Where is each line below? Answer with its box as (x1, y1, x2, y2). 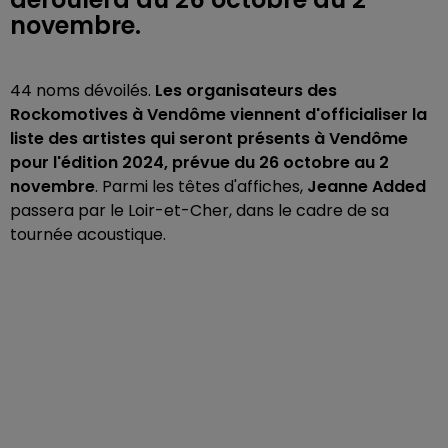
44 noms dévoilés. (10, 79, 155, 102)
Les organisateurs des (155, 79, 337, 102)
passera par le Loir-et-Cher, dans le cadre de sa (10, 199, 389, 222)
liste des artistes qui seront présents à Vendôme (10, 127, 408, 150)
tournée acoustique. (10, 223, 166, 246)
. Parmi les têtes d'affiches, (95, 175, 307, 198)
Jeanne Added (307, 175, 426, 198)
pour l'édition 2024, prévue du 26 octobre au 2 (10, 151, 389, 174)
